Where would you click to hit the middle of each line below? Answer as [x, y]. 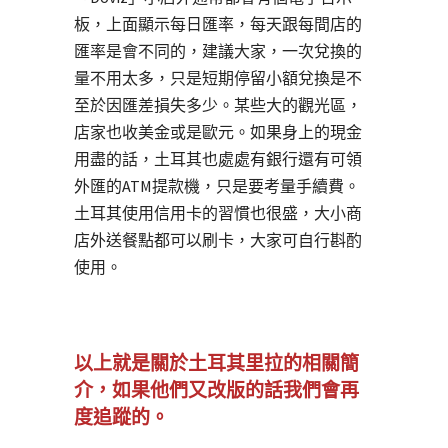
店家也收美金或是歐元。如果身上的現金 [218, 132]
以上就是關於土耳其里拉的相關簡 [216, 364]
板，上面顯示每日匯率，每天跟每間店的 [218, 24]
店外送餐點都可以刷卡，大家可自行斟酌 [218, 240]
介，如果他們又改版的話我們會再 [216, 391]
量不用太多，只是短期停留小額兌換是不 [218, 78]
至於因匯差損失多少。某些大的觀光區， [218, 105]
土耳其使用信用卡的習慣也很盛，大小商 [218, 213]
